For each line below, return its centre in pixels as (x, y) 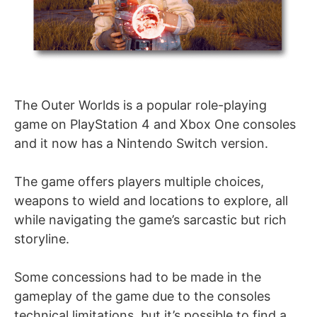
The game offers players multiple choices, (139, 182)
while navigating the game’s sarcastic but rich (150, 220)
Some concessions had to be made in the (138, 277)
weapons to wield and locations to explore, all (151, 201)
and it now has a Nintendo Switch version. (141, 144)
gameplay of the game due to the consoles (142, 296)
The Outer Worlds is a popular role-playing (140, 105)
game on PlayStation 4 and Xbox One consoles (155, 125)
